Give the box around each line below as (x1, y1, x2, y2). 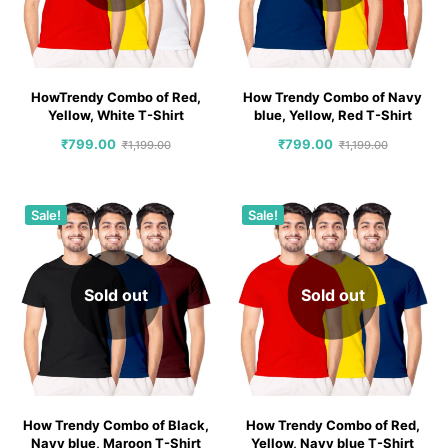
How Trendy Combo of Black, (22, 416, 209, 433)
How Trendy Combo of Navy (243, 88, 422, 105)
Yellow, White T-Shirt (47, 106, 184, 123)
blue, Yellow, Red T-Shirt (253, 106, 412, 123)
